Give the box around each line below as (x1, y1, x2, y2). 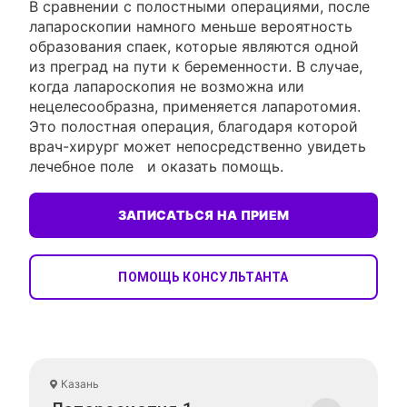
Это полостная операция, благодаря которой (29, 117, 359, 135)
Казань (61, 376, 100, 391)
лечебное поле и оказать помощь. (29, 157, 284, 175)
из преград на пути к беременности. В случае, (29, 57, 363, 75)
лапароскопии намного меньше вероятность (29, 17, 353, 35)
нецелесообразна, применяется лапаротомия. (29, 97, 362, 115)
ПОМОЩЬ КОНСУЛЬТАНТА (118, 270, 289, 284)
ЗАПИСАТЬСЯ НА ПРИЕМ (117, 207, 290, 223)
